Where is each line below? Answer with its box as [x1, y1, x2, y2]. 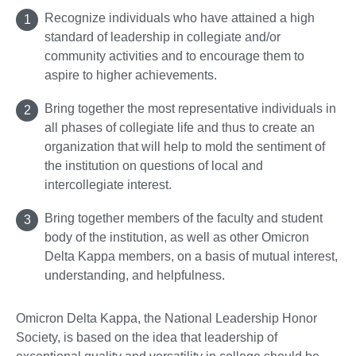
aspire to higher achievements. [44, 68, 217, 82]
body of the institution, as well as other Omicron [44, 230, 309, 244]
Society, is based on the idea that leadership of [16, 330, 277, 344]
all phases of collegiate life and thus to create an [44, 120, 315, 134]
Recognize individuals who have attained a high [44, 10, 315, 25]
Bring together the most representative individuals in [44, 101, 336, 115]
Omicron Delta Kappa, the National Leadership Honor [16, 311, 317, 325]
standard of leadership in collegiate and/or [44, 29, 281, 44]
